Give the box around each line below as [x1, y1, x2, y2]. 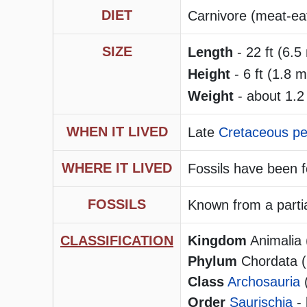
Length [188, 45, 233, 60]
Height [188, 66, 230, 82]
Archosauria [228, 274, 300, 290]
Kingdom [188, 233, 247, 249]
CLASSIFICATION [60, 233, 173, 249]
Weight [188, 88, 234, 104]
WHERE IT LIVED [62, 160, 172, 176]
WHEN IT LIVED [66, 124, 168, 140]
